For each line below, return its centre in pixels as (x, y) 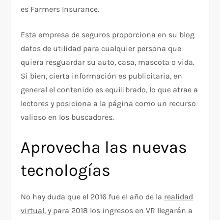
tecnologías (66, 171)
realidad (179, 197)
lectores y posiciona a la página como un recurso (109, 104)
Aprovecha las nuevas (104, 148)
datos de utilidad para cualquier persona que (101, 49)
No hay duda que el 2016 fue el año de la (93, 197)
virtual (33, 211)
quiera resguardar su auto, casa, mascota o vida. (108, 62)
